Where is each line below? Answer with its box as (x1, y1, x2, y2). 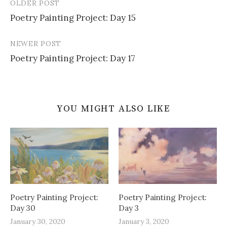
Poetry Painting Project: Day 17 (10, 53, 135, 64)
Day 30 (10, 203, 36, 213)
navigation (10, 17, 71, 33)
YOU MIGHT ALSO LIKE (56, 103, 171, 115)
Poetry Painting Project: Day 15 (10, 12, 136, 24)
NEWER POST (10, 39, 61, 49)
